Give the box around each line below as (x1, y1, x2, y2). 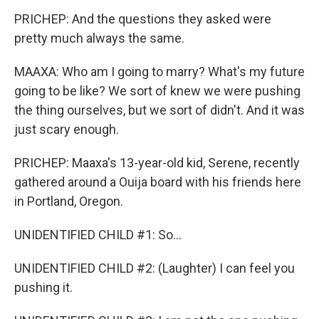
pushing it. (14, 280, 73, 295)
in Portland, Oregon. (14, 194, 123, 209)
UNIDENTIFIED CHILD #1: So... (14, 227, 182, 242)
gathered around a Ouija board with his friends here (14, 174, 301, 189)
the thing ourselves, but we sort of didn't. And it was (14, 103, 305, 117)
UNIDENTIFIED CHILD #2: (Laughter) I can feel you (14, 261, 295, 276)
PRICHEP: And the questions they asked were (14, 11, 271, 26)
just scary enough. (14, 122, 119, 137)
